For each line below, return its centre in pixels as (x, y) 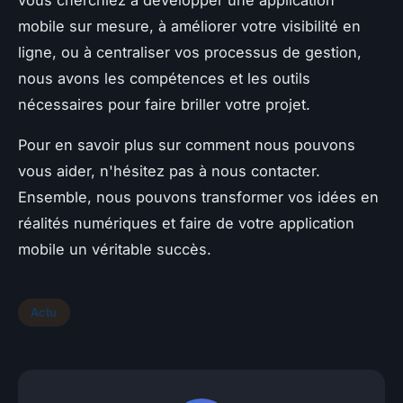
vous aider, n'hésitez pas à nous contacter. (169, 170)
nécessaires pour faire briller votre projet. (164, 104)
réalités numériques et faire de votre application (186, 223)
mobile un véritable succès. (115, 249)
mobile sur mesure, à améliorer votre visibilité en (189, 26)
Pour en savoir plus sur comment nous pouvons (187, 144)
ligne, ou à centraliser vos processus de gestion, (190, 52)
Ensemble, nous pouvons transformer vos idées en (198, 197)
